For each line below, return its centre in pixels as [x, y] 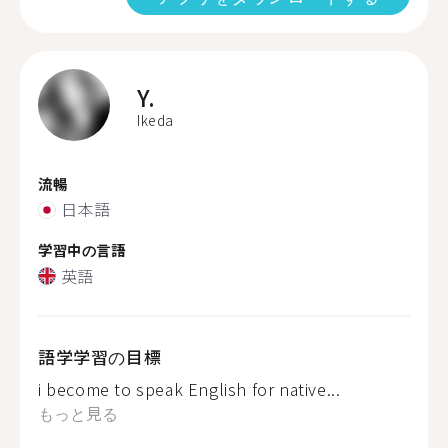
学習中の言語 [82, 249]
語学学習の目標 [100, 356]
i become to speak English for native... [189, 388]
